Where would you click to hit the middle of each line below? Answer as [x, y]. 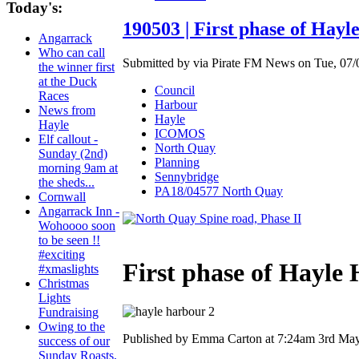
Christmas [64, 284]
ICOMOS [180, 134]
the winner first [77, 67]
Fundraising [69, 313]
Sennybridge [187, 177]
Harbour [176, 105]
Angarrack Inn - [79, 212]
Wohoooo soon [77, 226]
